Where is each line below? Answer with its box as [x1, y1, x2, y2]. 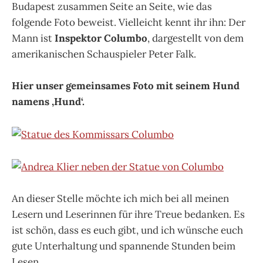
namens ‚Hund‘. [12, 95, 85, 109]
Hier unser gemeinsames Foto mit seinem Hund [12, 79, 240, 93]
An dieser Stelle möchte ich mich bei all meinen [12, 192, 229, 205]
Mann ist [12, 32, 55, 45]
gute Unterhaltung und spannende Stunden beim [12, 240, 235, 253]
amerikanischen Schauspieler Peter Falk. [12, 48, 196, 61]
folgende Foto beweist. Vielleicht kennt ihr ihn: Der [12, 16, 245, 29]
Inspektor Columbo [55, 32, 147, 45]
